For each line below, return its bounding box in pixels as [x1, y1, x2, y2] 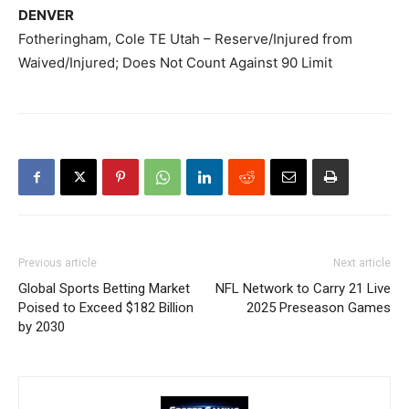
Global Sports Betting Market [18, 280, 190, 297]
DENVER [18, 6, 74, 24]
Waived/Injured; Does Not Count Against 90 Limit [18, 54, 332, 71]
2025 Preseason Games [246, 299, 391, 316]
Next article [333, 257, 391, 269]
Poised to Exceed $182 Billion [18, 299, 194, 316]
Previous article [18, 257, 97, 269]
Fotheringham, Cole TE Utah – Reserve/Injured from [18, 30, 352, 47]
